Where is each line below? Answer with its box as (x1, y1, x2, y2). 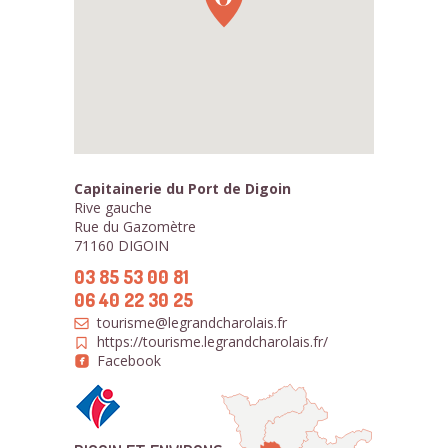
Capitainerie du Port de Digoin (74, 179, 291, 198)
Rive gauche (74, 198, 152, 217)
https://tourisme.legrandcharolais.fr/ (97, 332, 328, 351)
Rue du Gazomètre (74, 217, 196, 236)
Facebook (97, 351, 161, 370)
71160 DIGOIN (74, 236, 169, 255)
